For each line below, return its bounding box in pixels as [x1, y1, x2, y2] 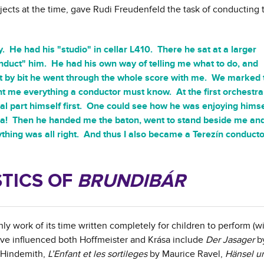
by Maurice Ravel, [147, 248, 225, 260]
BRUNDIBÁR [77, 170, 186, 193]
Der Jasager [206, 234, 255, 246]
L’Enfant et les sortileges [48, 248, 147, 260]
